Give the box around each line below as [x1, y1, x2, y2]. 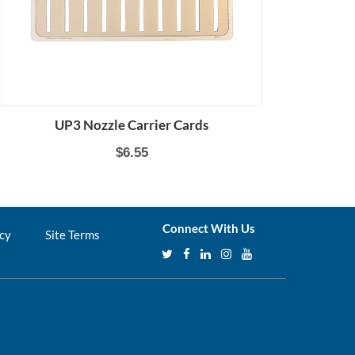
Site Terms [44, 227, 100, 242]
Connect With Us [162, 221, 255, 236]
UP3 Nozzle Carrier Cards [55, 117, 208, 133]
